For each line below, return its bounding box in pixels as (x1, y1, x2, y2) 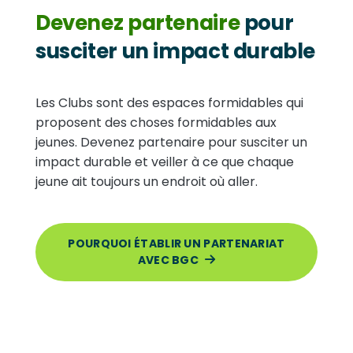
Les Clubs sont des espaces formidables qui (35, 94, 303, 112)
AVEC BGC (137, 252, 199, 268)
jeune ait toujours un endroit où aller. (35, 173, 258, 191)
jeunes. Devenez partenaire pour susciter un (35, 133, 307, 151)
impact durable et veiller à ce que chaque (35, 153, 294, 171)
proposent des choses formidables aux (35, 113, 277, 132)
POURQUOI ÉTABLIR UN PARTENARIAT (68, 236, 285, 251)
